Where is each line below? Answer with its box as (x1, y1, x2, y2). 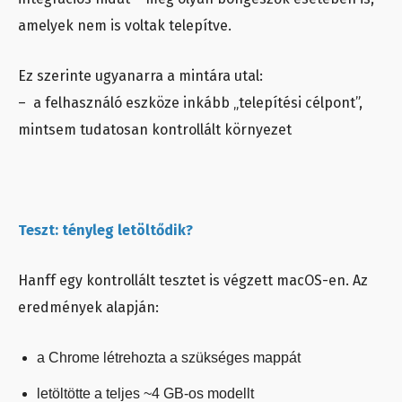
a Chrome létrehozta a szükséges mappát (37, 350, 301, 366)
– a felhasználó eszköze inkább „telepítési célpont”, (18, 94, 363, 112)
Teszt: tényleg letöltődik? (18, 222, 193, 240)
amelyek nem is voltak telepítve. (18, 17, 232, 35)
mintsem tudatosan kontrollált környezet (18, 121, 292, 139)
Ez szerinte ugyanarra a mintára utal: (18, 67, 263, 85)
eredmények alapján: (18, 299, 159, 317)
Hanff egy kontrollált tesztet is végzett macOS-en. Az (18, 272, 368, 290)
